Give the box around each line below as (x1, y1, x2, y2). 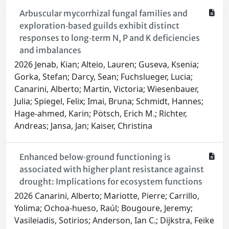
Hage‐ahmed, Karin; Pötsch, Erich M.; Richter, (14, 108, 187, 120)
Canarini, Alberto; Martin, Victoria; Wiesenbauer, (14, 83, 199, 95)
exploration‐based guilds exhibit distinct (19, 20, 179, 31)
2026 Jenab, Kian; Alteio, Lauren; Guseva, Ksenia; (14, 59, 199, 71)
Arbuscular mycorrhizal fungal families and (19, 8, 188, 19)
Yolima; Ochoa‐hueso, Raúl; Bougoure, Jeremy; (14, 202, 193, 214)
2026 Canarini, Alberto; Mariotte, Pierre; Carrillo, (14, 190, 199, 202)
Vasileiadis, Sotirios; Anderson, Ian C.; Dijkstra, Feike (14, 215, 214, 226)
